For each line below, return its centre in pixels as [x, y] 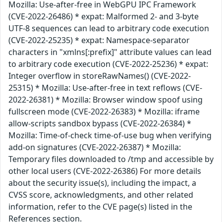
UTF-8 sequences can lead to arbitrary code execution [109, 28]
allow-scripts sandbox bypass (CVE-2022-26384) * [100, 123]
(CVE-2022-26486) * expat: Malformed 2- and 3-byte [104, 16]
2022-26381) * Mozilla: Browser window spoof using [106, 99]
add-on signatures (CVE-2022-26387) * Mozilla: [95, 147]
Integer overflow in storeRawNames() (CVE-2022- [100, 76]
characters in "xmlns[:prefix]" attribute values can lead [110, 52]
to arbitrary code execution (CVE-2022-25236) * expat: [108, 64]
